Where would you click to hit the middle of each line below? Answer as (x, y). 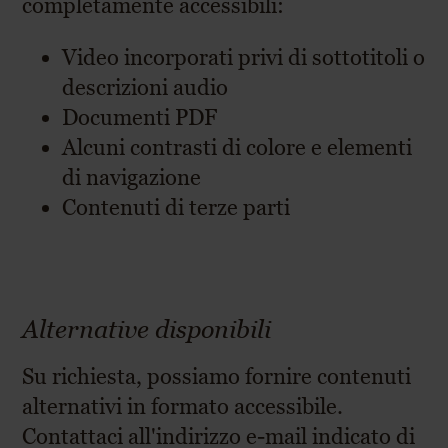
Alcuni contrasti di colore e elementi (237, 147)
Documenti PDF (140, 117)
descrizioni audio (145, 87)
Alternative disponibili (147, 329)
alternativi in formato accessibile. (183, 406)
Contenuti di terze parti (176, 207)
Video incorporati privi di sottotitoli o (244, 57)
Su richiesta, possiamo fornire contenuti (217, 376)
